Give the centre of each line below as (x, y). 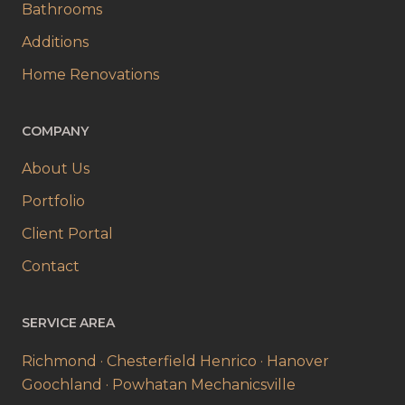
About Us (56, 169)
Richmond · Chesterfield (109, 361)
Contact (51, 266)
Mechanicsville (243, 385)
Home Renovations (90, 75)
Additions (55, 42)
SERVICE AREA (69, 323)
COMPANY (55, 131)
